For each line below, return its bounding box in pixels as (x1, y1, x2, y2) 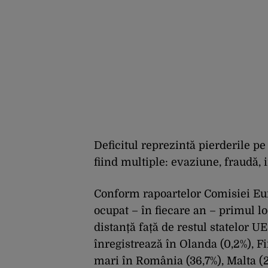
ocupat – (94, 205, 141, 217)
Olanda (179, 238, 217, 251)
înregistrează (94, 238, 166, 251)
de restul (159, 221, 210, 234)
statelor (210, 221, 249, 234)
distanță (94, 221, 136, 234)
